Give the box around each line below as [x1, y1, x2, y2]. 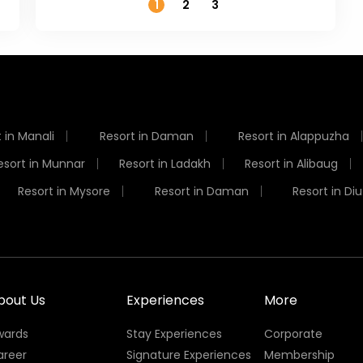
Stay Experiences [126, 325, 222, 342]
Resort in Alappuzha [237, 127, 349, 144]
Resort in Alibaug [245, 155, 338, 172]
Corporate [264, 325, 323, 342]
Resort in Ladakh [119, 155, 211, 172]
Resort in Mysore [18, 182, 111, 199]
